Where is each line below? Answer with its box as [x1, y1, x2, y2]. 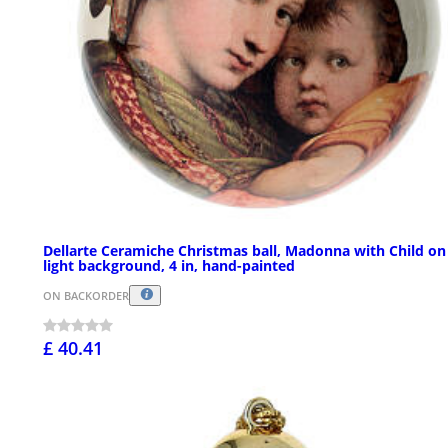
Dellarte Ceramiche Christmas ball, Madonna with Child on [43, 240, 446, 260]
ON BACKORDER [43, 287, 129, 303]
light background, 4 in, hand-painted [43, 255, 295, 275]
